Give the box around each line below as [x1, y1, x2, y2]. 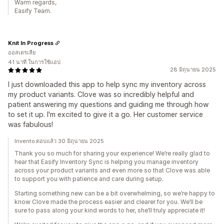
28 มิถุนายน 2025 [170, 66, 216, 73]
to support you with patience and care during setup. [14, 175, 163, 182]
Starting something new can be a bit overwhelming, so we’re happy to [14, 189, 215, 197]
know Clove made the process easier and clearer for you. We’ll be [14, 198, 202, 205]
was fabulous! [8, 120, 53, 128]
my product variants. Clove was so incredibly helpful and [8, 90, 194, 98]
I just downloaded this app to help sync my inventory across [8, 80, 206, 88]
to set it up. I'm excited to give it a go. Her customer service [8, 110, 203, 118]
